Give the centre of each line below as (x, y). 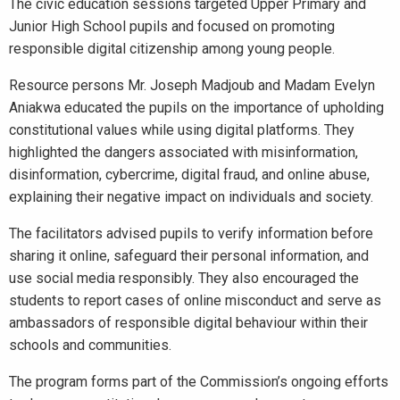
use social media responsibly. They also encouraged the (184, 278)
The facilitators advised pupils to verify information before (191, 233)
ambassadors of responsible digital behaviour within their (188, 323)
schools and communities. (90, 345)
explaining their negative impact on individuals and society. (191, 197)
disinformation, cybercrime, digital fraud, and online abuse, (189, 175)
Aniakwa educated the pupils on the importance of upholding (196, 108)
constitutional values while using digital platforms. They (182, 130)
